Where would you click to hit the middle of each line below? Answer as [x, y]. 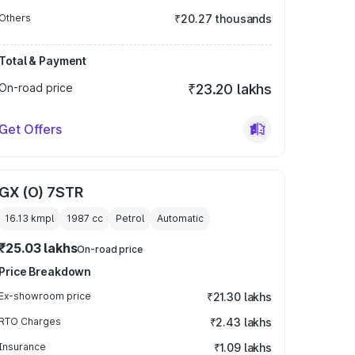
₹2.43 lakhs [240, 322]
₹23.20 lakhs [230, 89]
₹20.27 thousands [223, 19]
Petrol [130, 218]
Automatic [181, 218]
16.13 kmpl [30, 218]
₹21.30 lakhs [239, 297]
